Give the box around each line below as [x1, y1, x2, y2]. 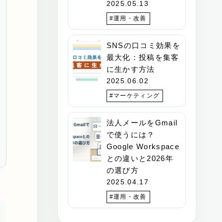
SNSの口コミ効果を [106, 41, 181, 50]
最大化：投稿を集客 [106, 53, 179, 61]
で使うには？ [106, 130, 155, 139]
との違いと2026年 [106, 154, 174, 163]
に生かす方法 [106, 64, 155, 73]
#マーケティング [109, 92, 160, 99]
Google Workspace [106, 142, 180, 151]
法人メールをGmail [106, 118, 178, 127]
